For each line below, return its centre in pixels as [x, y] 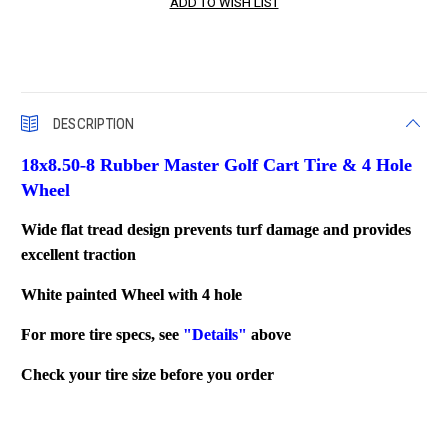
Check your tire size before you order [148, 374]
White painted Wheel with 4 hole [132, 294]
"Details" [215, 334]
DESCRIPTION [93, 123]
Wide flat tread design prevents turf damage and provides [216, 229]
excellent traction [79, 254]
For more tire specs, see [102, 334]
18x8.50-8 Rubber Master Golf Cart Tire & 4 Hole [217, 164]
